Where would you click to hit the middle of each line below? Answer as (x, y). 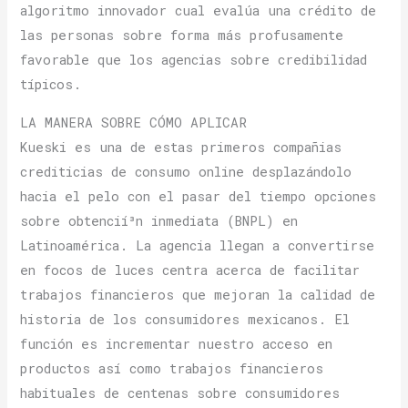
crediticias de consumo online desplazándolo (186, 171)
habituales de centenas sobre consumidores (180, 393)
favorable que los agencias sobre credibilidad (194, 59)
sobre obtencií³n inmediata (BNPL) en (159, 220)
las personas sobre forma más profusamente (182, 35)
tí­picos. (51, 84)
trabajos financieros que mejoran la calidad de (198, 294)
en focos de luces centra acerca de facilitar (190, 270)
